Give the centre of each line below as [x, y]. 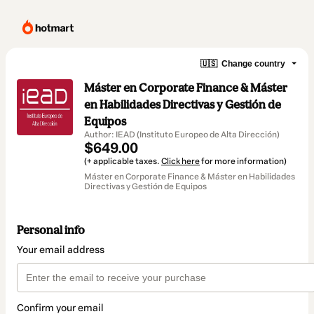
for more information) [243, 161]
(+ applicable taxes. [123, 161]
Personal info [51, 230]
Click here [180, 161]
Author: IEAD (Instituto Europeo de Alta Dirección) [182, 135]
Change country [253, 63]
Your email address [61, 250]
